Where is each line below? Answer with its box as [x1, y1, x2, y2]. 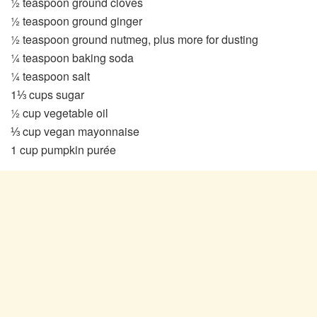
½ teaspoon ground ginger [11, 13, 142, 30]
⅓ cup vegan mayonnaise [11, 123, 139, 140]
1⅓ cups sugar [11, 86, 84, 103]
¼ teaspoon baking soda [11, 50, 134, 67]
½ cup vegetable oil [11, 105, 108, 122]
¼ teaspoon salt [11, 68, 90, 85]
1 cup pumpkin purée [11, 142, 116, 158]
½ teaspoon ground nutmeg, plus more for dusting [11, 31, 258, 48]
